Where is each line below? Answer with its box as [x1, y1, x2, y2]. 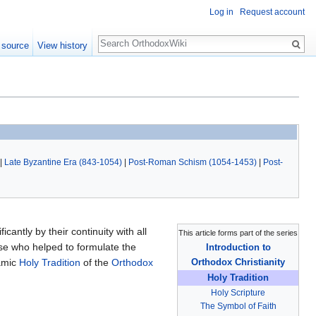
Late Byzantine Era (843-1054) [4, 157, 122, 167]
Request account [240, 7, 305, 18]
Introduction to [205, 241, 271, 253]
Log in [209, 7, 233, 18]
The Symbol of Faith [200, 300, 276, 311]
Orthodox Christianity [191, 256, 285, 267]
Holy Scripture [211, 287, 265, 298]
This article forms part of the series [178, 228, 298, 237]
